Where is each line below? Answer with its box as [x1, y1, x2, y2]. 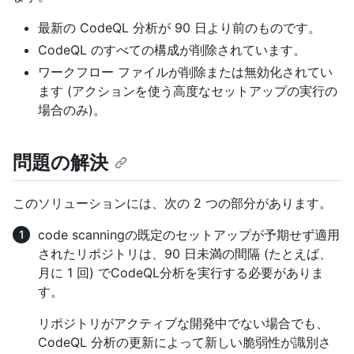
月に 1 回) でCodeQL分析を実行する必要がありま [38, 265, 324, 281]
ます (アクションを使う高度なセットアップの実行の [38, 83, 337, 100]
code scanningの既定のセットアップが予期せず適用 [38, 227, 340, 243]
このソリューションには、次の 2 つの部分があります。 [13, 195, 332, 212]
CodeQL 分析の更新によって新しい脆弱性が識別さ [38, 334, 331, 351]
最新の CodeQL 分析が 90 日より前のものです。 [38, 20, 321, 36]
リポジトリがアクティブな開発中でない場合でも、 [38, 315, 329, 332]
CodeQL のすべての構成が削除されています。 [38, 42, 306, 58]
